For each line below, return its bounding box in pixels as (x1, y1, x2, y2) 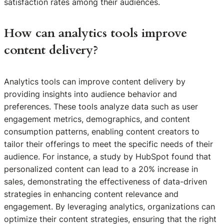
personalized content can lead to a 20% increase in (4, 163, 198, 174)
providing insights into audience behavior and (4, 88, 177, 99)
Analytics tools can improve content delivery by (4, 76, 185, 86)
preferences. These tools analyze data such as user (4, 101, 198, 111)
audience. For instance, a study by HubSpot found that (4, 151, 211, 161)
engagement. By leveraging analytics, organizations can (4, 201, 215, 211)
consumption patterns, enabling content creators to (4, 126, 199, 136)
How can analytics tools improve (4, 24, 187, 41)
